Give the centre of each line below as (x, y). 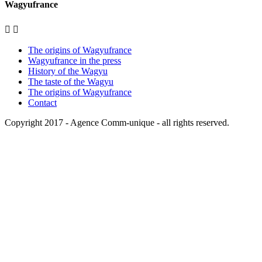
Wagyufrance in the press (75, 60)
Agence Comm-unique (112, 122)
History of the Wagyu (68, 71)
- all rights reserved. (192, 122)
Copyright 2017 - (37, 122)
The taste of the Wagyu (71, 81)
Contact (42, 102)
